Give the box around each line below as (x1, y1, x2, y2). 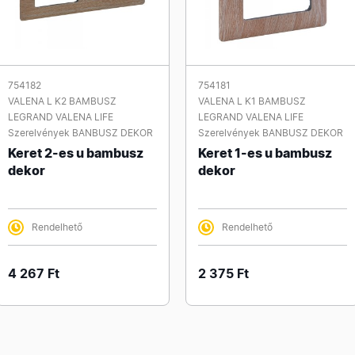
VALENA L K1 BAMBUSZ (198, 95, 306, 107)
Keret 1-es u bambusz (198, 145, 332, 161)
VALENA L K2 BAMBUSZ (8, 95, 116, 107)
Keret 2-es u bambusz (8, 145, 143, 161)
